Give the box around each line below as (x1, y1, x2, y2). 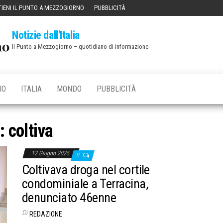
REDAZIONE (29, 210, 62, 218)
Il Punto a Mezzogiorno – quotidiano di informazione (12, 43, 148, 50)
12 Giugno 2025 (31, 150, 71, 157)
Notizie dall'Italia (12, 29, 80, 41)
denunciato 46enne (22, 190, 116, 205)
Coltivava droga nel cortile (22, 162, 150, 177)
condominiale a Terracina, (22, 176, 148, 191)
